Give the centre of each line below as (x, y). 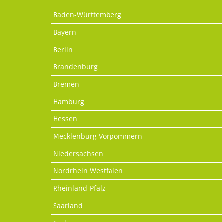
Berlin (63, 49)
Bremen (66, 84)
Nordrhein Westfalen (88, 170)
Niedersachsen (78, 153)
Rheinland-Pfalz (79, 188)
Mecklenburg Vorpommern (98, 136)
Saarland (68, 205)
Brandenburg (75, 66)
